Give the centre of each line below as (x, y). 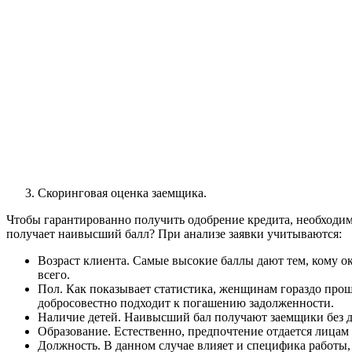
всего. (54, 274)
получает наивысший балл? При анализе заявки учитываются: (174, 233)
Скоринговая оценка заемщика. (122, 192)
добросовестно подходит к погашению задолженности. (186, 302)
